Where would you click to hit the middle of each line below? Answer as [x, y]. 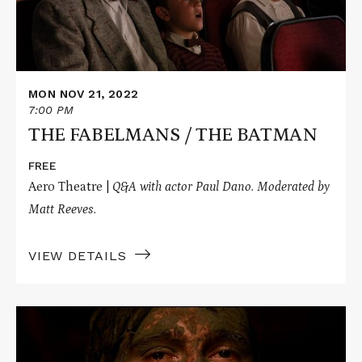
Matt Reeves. [62, 210]
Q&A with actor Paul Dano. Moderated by [221, 187]
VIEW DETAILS [78, 256]
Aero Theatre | [70, 187]
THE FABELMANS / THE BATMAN [173, 135]
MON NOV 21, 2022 [84, 93]
